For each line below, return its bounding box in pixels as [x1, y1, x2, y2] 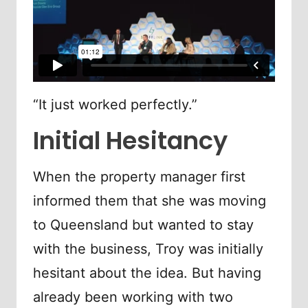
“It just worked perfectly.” [33, 96, 197, 113]
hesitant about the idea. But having [33, 265, 261, 282]
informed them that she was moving [33, 192, 266, 210]
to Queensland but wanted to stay [33, 217, 254, 234]
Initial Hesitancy [33, 124, 228, 158]
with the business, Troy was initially [33, 241, 263, 258]
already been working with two [33, 289, 233, 306]
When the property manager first [33, 168, 245, 186]
